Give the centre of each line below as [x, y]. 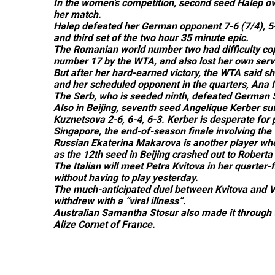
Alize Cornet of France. [104, 224]
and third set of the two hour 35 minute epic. [151, 38]
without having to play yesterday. [126, 178]
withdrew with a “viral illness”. [120, 201]
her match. [77, 14]
